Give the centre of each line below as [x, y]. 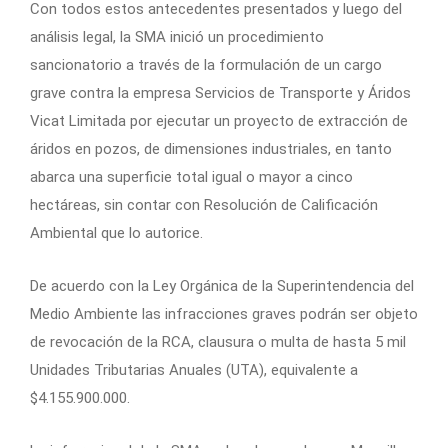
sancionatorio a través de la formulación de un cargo [206, 65]
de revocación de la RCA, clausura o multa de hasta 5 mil [218, 342]
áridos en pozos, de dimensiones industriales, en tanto [211, 149]
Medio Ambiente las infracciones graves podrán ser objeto [224, 314]
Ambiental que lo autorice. [116, 233]
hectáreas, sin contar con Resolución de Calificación [204, 205]
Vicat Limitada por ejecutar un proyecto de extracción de [219, 121]
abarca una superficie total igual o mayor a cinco [191, 177]
